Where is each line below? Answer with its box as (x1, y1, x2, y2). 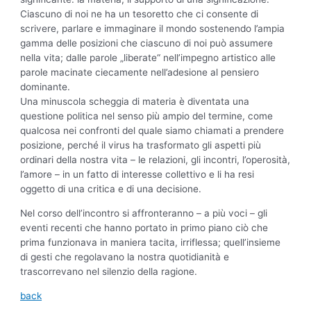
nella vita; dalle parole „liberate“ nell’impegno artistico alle (20, 52, 276, 64)
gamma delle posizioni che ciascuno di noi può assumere (20, 37, 274, 49)
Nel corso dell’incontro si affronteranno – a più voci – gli (20, 208, 268, 219)
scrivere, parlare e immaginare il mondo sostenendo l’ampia (20, 23, 285, 35)
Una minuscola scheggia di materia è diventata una (20, 96, 250, 108)
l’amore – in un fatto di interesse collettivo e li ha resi (20, 169, 255, 180)
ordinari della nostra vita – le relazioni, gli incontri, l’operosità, (20, 154, 291, 166)
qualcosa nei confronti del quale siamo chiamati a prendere (20, 125, 285, 137)
